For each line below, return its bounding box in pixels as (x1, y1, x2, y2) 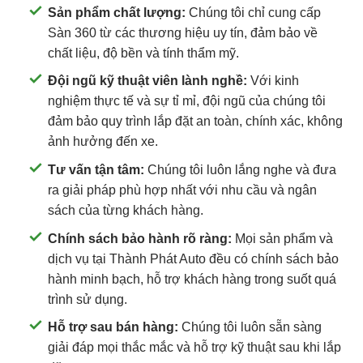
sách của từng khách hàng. (48, 203, 203, 218)
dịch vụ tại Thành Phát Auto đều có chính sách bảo (48, 251, 339, 266)
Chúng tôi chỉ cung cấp (186, 5, 321, 19)
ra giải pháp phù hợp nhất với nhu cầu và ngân (48, 183, 317, 198)
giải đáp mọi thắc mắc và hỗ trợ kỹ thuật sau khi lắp (48, 340, 341, 355)
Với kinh (247, 74, 299, 88)
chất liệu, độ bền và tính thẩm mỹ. (48, 45, 239, 60)
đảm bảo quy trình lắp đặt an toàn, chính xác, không (48, 114, 343, 129)
